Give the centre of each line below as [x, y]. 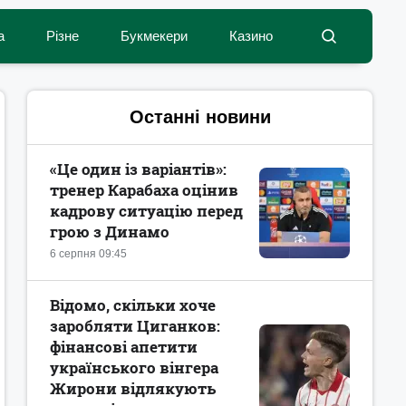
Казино [251, 36]
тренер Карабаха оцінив [144, 190]
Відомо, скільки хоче [133, 305]
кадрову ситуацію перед [146, 211]
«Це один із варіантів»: [138, 169]
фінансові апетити [124, 347]
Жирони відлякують [133, 388]
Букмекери [154, 36]
